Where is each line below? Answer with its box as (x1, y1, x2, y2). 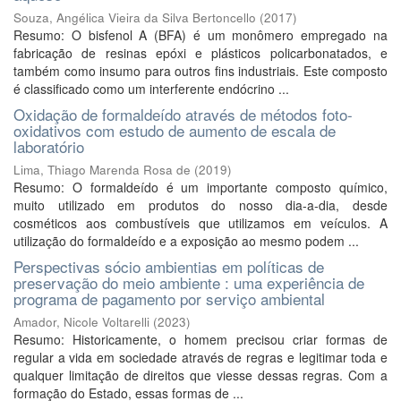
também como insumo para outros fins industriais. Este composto (13, 62, 388, 80)
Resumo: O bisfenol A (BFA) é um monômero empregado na (13, 26, 388, 44)
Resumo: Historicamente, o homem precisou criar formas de (13, 330, 388, 348)
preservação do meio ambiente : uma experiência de (13, 271, 364, 294)
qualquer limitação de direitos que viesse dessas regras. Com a (13, 366, 388, 384)
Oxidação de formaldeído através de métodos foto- (13, 103, 353, 125)
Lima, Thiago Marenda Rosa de (13, 161, 191, 178)
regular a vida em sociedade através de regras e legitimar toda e (13, 348, 388, 366)
